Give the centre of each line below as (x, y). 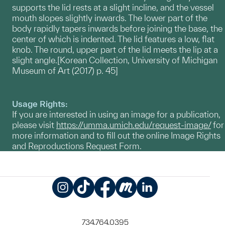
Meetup (141, 203)
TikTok (96, 203)
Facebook (124, 203)
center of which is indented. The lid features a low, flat (113, 39)
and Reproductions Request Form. (77, 146)
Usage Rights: (40, 104)
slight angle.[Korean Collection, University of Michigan (115, 60)
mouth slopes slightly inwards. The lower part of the (110, 18)
